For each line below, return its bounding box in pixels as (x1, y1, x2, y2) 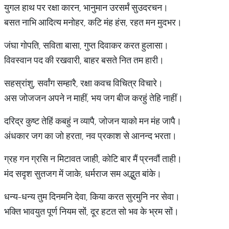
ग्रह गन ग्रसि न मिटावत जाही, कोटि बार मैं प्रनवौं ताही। (4, 153, 182, 165)
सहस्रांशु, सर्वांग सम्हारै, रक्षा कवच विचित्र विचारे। (4, 77, 163, 89)
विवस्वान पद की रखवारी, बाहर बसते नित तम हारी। (4, 54, 164, 66)
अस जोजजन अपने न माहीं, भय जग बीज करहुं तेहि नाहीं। (4, 92, 183, 104)
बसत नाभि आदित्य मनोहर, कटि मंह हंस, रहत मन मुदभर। (4, 16, 182, 28)
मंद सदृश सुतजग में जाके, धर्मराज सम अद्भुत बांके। (4, 168, 162, 179)
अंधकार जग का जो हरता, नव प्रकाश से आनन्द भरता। (4, 130, 177, 142)
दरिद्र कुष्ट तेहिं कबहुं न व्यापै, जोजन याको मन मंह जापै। (4, 115, 181, 127)
